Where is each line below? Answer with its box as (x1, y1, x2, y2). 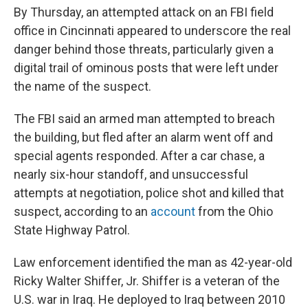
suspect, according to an (14, 204, 151, 219)
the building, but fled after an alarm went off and (14, 130, 273, 145)
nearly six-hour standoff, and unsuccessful (14, 167, 248, 182)
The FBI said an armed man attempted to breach (14, 111, 275, 126)
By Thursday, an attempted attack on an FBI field (14, 5, 274, 20)
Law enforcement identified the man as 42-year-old (14, 255, 292, 270)
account (151, 204, 195, 219)
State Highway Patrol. (14, 223, 130, 238)
